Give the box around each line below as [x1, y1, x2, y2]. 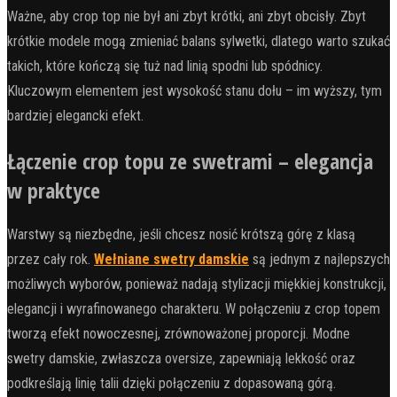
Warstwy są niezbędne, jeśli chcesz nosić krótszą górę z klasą [7, 226, 355, 244]
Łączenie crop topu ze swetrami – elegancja [7, 146, 373, 176]
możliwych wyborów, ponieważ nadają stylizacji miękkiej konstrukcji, [7, 276, 386, 293]
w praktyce [7, 175, 100, 206]
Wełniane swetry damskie [94, 251, 249, 269]
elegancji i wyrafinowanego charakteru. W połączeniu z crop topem [7, 300, 380, 318]
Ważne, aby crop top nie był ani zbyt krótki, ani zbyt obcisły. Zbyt [7, 8, 366, 26]
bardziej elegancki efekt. [7, 107, 144, 125]
